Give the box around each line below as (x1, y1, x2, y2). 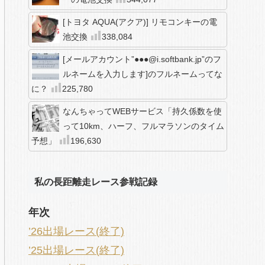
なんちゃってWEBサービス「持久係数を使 (63, 106, 222, 117)
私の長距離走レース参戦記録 (34, 176, 157, 187)
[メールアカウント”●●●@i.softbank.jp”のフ (63, 54, 221, 64)
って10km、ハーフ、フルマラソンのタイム (63, 121, 224, 131)
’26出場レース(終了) (28, 225, 124, 237)
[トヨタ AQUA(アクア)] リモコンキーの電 (63, 17, 217, 27)
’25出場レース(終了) (28, 244, 124, 256)
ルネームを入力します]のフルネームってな (63, 69, 222, 79)
